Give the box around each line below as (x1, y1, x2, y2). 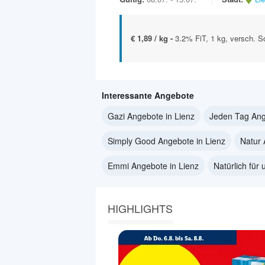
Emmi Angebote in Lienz (108, 159, 199, 172)
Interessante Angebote (102, 89, 194, 101)
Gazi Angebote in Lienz (108, 109, 195, 122)
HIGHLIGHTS (108, 200, 173, 216)
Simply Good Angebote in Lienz (108, 134, 225, 147)
